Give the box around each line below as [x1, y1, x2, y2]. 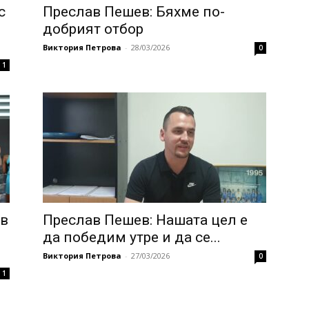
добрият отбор [43, 21, 143, 38]
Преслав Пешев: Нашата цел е [43, 212, 248, 229]
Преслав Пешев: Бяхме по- [43, 3, 225, 21]
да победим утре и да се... [43, 229, 221, 246]
